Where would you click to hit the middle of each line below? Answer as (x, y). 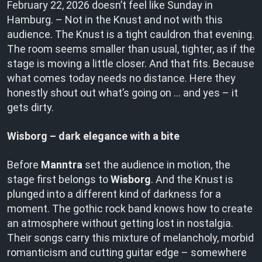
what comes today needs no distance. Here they (121, 78)
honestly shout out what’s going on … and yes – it (123, 93)
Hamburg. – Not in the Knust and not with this (115, 20)
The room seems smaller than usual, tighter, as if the (131, 49)
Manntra (62, 165)
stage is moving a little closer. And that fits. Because (131, 63)
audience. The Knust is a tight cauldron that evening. (131, 34)
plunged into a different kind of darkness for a (114, 194)
